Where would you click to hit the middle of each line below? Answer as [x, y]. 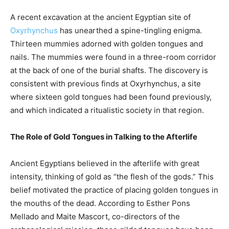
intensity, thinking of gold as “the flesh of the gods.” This [112, 177]
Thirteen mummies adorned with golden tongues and [107, 44]
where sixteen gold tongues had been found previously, [111, 97]
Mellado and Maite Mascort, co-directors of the [95, 217]
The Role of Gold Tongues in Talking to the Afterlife [104, 137]
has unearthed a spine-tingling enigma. [130, 31]
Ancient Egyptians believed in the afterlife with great [105, 164]
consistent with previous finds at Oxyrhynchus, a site [106, 84]
